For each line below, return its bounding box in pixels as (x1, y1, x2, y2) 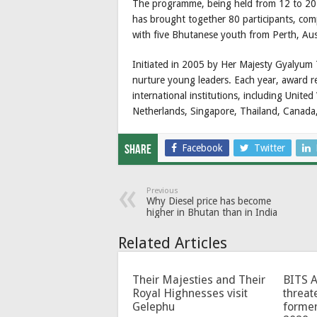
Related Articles (118, 234, 227, 252)
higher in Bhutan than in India (146, 206, 277, 218)
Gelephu (132, 299, 175, 313)
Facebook (182, 142, 223, 154)
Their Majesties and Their (132, 272, 265, 287)
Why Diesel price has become (146, 195, 271, 207)
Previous (146, 185, 178, 195)
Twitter (254, 142, 285, 154)
